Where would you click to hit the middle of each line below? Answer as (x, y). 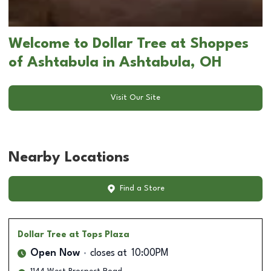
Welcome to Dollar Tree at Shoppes (129, 44)
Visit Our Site (135, 98)
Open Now (55, 253)
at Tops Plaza (99, 234)
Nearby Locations (69, 158)
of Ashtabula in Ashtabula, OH (115, 63)
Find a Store (142, 189)
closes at (109, 253)
